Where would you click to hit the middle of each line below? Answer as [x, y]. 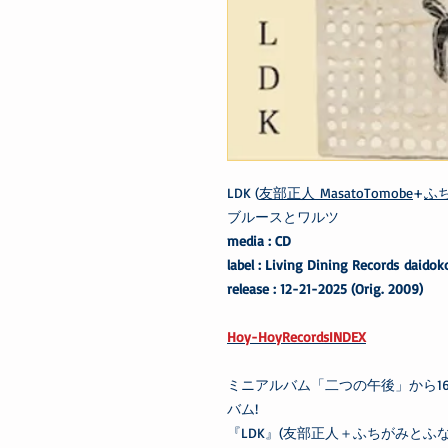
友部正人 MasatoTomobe [336, 192]
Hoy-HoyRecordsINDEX [296, 336]
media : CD [261, 240]
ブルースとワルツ [283, 216]
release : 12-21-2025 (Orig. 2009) [325, 288]
